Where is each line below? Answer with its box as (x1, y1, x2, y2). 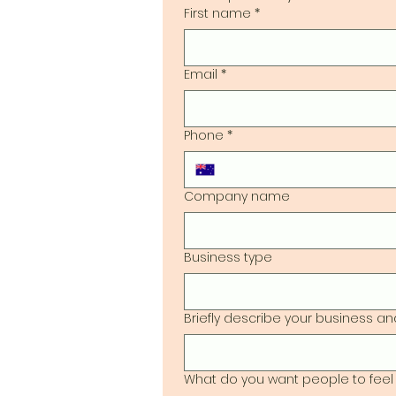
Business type (184, 248, 272, 266)
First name (184, 4, 251, 22)
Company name (184, 187, 290, 205)
